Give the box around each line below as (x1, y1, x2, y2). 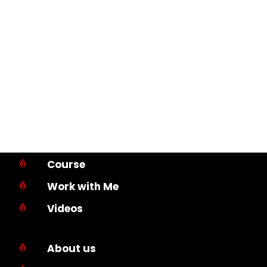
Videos (46, 201, 83, 216)
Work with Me (46, 179, 119, 194)
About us (46, 241, 96, 256)
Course (46, 157, 85, 172)
